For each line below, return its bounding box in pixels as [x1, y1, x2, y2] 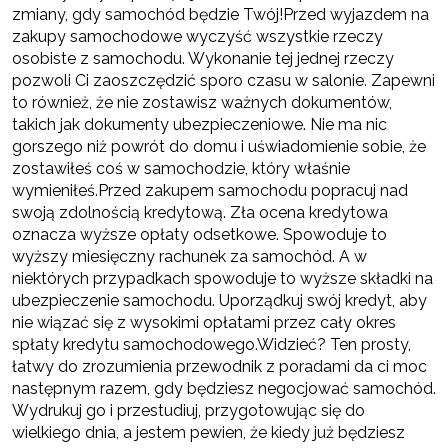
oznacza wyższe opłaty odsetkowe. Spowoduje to [12, 225, 387, 245]
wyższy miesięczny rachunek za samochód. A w [12, 247, 367, 267]
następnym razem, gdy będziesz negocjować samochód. [12, 379, 436, 399]
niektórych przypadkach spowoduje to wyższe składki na [12, 269, 433, 289]
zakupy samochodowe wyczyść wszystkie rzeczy [12, 27, 383, 47]
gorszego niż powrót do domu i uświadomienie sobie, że [12, 137, 426, 157]
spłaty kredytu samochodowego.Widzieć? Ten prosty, [12, 335, 411, 355]
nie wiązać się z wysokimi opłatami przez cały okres [12, 313, 396, 333]
